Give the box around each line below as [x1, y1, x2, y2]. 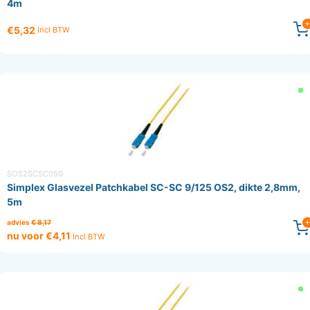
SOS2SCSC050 [7, 169, 63, 179]
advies [7, 218, 31, 227]
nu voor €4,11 [7, 230, 73, 242]
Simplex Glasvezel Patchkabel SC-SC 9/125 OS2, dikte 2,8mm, [7, 181, 300, 194]
